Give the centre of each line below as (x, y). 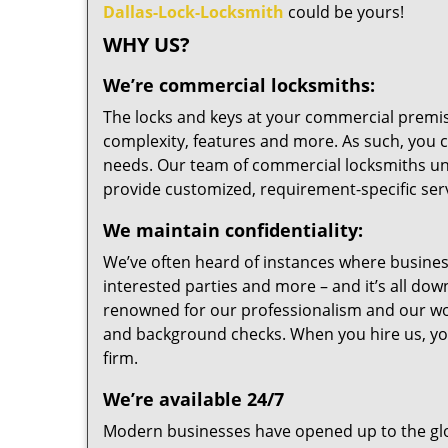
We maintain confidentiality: (233, 230)
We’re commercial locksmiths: (239, 85)
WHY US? (146, 44)
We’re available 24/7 (193, 399)
